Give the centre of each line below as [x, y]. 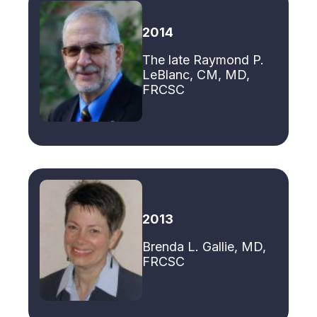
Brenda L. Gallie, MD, [204, 246]
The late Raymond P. [203, 60]
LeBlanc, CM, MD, [196, 75]
